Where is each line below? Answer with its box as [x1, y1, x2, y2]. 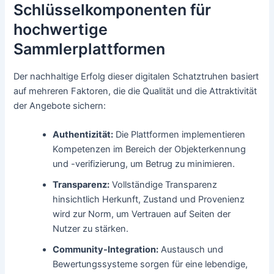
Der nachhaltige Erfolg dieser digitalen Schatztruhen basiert [13, 71, 259, 83]
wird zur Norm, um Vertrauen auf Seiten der [53, 209, 231, 220]
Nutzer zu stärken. [53, 223, 129, 235]
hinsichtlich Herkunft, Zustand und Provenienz [53, 194, 245, 206]
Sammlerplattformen [13, 39, 166, 58]
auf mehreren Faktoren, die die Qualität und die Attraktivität [13, 86, 257, 97]
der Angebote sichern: [13, 100, 106, 112]
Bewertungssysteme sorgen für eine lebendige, [53, 259, 248, 270]
